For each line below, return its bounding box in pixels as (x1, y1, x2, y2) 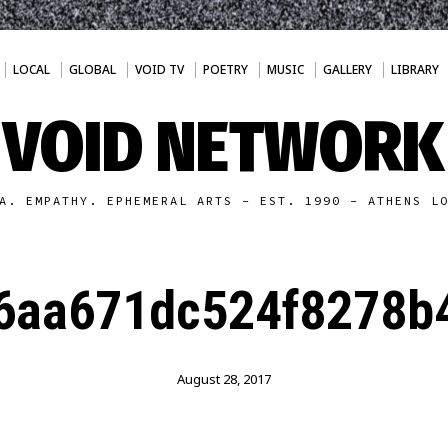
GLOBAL (68, 61, 116, 78)
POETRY (202, 61, 248, 78)
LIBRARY (390, 61, 439, 78)
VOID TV (134, 61, 184, 78)
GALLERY (322, 61, 372, 78)
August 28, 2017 (176, 370, 271, 388)
